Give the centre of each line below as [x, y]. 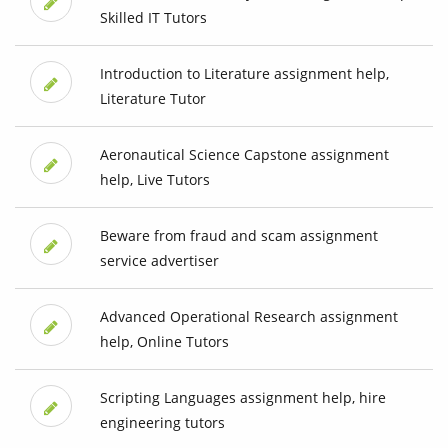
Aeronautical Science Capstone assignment [244, 155]
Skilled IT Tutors [153, 18]
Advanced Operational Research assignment [248, 317]
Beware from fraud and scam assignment [238, 236]
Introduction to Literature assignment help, [244, 74]
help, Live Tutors [154, 180]
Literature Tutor [152, 99]
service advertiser [159, 261]
